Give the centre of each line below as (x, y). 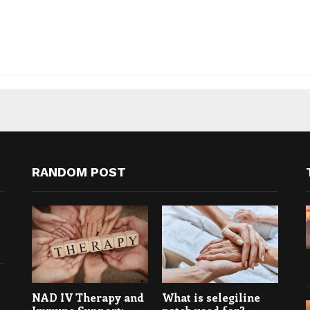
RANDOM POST (79, 172)
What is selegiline (211, 298)
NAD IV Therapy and (88, 298)
